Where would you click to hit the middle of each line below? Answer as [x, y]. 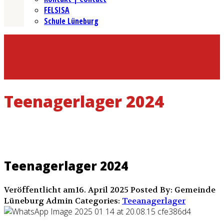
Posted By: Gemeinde [173, 190]
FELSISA [57, 10]
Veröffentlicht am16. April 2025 [67, 190]
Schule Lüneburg [71, 21]
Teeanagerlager [154, 201]
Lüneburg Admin [38, 201]
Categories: [97, 201]
